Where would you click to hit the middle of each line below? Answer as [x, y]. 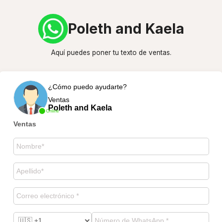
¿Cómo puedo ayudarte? [87, 86]
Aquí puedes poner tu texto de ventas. [111, 53]
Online [52, 111]
